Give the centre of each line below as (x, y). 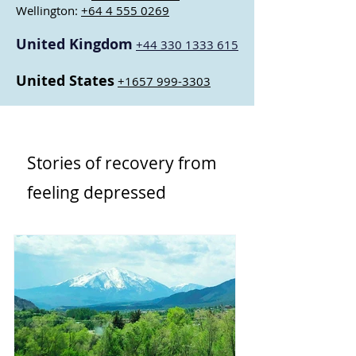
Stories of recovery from (122, 163)
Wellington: (48, 10)
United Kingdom (74, 44)
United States (65, 81)
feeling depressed (97, 192)
